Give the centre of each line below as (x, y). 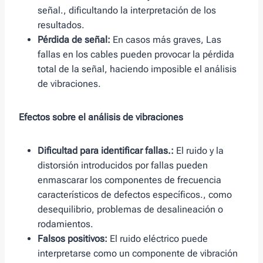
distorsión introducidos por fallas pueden (123, 166)
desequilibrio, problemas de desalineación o (130, 210)
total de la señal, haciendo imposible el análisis (137, 69)
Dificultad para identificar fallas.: (106, 151)
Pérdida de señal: (74, 40)
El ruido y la (199, 151)
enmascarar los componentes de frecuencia (129, 180)
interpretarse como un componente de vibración (138, 254)
